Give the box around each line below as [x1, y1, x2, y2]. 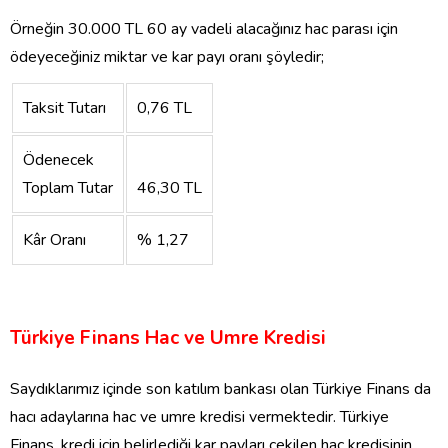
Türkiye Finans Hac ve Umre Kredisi [10, 325, 326, 352]
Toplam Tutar [23, 177, 113, 200]
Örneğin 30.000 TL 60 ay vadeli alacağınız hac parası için [10, 18, 398, 41]
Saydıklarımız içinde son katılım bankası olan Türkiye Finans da [10, 378, 431, 401]
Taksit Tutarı [23, 97, 106, 120]
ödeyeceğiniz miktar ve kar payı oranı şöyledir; [10, 46, 324, 69]
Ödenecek [23, 149, 94, 172]
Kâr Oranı [23, 229, 86, 252]
